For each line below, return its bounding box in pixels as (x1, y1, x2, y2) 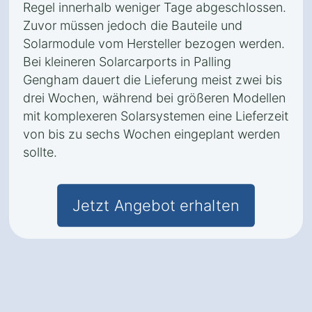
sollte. (23, 145, 57, 159)
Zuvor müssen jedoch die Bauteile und (23, 18, 242, 33)
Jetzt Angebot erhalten (72, 196, 240, 215)
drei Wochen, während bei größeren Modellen (23, 91, 286, 105)
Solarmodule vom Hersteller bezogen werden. (23, 36, 285, 51)
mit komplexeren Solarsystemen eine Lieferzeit (23, 109, 288, 123)
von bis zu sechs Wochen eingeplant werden (23, 127, 280, 141)
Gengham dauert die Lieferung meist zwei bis (23, 72, 282, 87)
